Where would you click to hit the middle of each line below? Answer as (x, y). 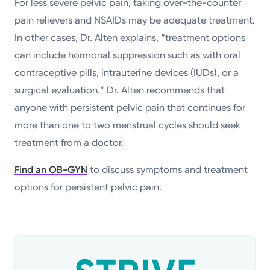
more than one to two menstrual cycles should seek (128, 125)
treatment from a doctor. (69, 142)
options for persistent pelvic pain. (88, 187)
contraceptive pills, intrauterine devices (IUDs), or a (127, 72)
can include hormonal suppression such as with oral (128, 55)
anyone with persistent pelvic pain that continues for (130, 107)
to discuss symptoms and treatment (168, 169)
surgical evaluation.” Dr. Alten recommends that (120, 90)
